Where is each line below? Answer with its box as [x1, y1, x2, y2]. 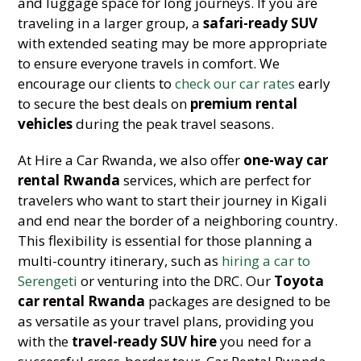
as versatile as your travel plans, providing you [18, 312, 315, 330]
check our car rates [175, 74, 296, 93]
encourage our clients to [18, 74, 176, 93]
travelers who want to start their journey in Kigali [18, 191, 328, 210]
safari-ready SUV [203, 14, 318, 32]
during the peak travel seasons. [73, 114, 275, 133]
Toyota [274, 272, 325, 290]
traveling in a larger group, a [18, 14, 204, 32]
